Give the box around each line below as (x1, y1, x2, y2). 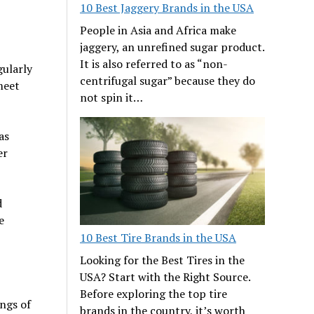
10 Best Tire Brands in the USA (80, 229, 237, 245)
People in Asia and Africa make (80, 22, 237, 38)
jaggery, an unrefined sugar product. (80, 39, 265, 55)
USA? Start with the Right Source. (80, 268, 251, 285)
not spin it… (80, 89, 144, 105)
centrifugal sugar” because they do (80, 72, 256, 88)
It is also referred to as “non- (80, 55, 228, 71)
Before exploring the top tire (80, 285, 228, 301)
